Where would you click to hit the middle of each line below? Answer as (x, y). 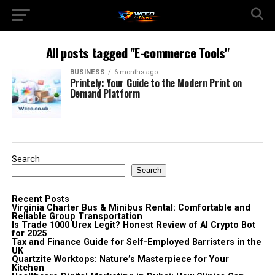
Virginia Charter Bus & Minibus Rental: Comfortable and (131, 208)
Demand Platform (105, 93)
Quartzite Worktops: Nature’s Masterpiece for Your (120, 259)
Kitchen (28, 268)
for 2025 (29, 234)
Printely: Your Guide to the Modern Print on (156, 83)
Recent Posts (40, 199)
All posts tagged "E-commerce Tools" (137, 52)
